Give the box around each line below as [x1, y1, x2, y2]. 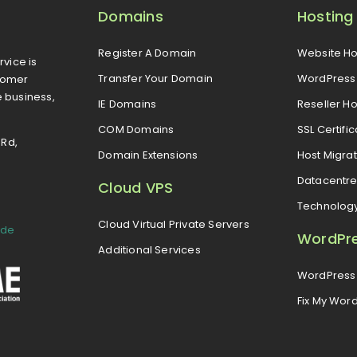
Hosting [296, 6, 354, 26]
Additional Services [98, 241, 201, 257]
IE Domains [98, 96, 157, 112]
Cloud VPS [98, 177, 174, 198]
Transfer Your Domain [98, 70, 214, 86]
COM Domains [98, 121, 175, 137]
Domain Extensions [98, 147, 198, 163]
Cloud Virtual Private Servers [98, 216, 249, 232]
